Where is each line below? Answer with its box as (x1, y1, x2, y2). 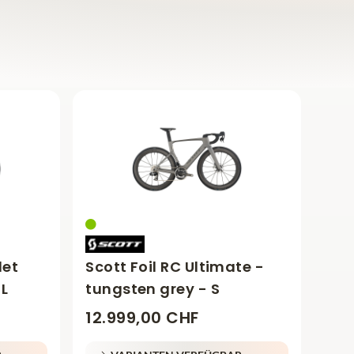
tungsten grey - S (85, 279, 220, 299)
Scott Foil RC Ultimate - (85, 257, 265, 277)
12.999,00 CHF (85, 307, 199, 330)
